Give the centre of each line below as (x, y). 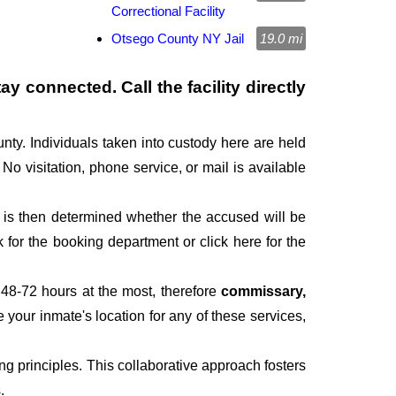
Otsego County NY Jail (178, 39)
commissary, (263, 292)
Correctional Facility (168, 11)
